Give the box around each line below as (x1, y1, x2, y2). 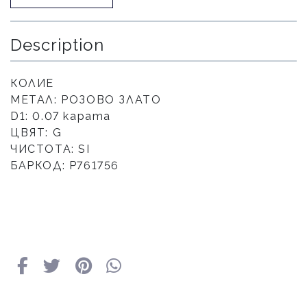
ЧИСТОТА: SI (10, 143, 90, 156)
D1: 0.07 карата (10, 110, 111, 123)
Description (10, 35, 104, 55)
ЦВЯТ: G (10, 126, 62, 139)
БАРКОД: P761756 (10, 159, 119, 172)
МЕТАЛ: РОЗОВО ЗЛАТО (10, 93, 162, 106)
